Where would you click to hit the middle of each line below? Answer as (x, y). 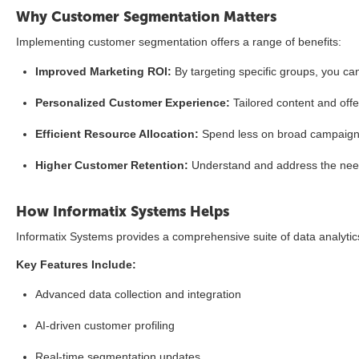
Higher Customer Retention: (112, 165)
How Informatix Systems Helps (123, 212)
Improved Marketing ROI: (103, 71)
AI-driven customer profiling (105, 325)
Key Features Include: (76, 264)
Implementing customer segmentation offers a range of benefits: (179, 42)
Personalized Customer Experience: (133, 103)
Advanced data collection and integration (138, 294)
